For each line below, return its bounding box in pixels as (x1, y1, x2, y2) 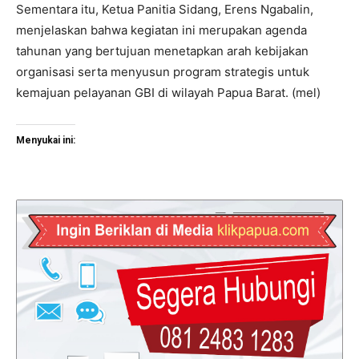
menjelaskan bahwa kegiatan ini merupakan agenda (16, 22, 307, 38)
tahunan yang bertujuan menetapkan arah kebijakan (16, 42, 309, 58)
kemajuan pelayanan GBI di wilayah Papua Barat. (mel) (16, 84, 321, 100)
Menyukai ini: (16, 134, 75, 146)
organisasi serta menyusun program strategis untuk (16, 63, 309, 79)
